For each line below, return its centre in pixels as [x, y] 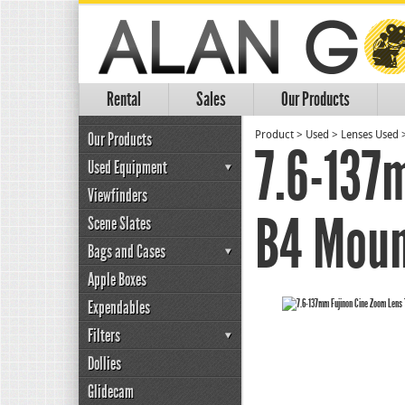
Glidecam [111, 391]
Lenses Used [370, 136]
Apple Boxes [117, 279]
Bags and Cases [127, 251]
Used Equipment [127, 167]
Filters [104, 335]
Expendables [119, 307]
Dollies [104, 363]
